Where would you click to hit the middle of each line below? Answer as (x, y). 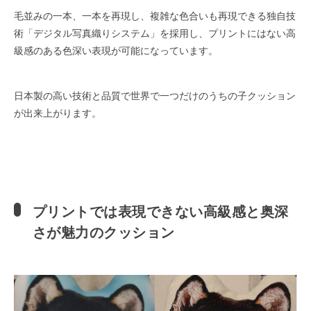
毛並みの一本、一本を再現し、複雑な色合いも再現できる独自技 (155, 15)
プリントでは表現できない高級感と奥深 (160, 210)
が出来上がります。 (58, 113)
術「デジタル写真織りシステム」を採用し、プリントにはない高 (155, 32)
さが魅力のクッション (103, 231)
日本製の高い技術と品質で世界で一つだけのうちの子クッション (155, 95)
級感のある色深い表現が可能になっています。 (116, 50)
